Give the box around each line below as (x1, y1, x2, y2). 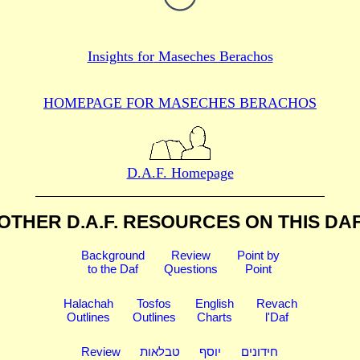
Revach (256, 296, 297, 310)
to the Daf (87, 261, 138, 276)
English (194, 296, 234, 310)
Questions (163, 261, 218, 276)
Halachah (63, 296, 113, 310)
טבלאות (140, 344, 180, 358)
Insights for (87, 47, 154, 64)
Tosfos (137, 296, 171, 310)
